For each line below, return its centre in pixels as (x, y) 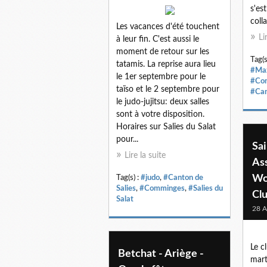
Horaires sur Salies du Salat (166, 127)
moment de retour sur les (163, 52)
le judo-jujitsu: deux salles (163, 102)
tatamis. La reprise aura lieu (166, 64)
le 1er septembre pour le (161, 77)
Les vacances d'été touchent (168, 27)
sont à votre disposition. (160, 114)
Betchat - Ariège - (161, 254)
